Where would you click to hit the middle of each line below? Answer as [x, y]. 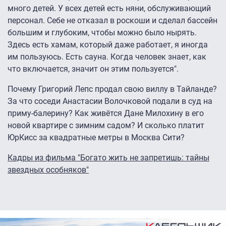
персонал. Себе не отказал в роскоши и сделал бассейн [112, 21]
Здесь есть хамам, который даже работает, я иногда [108, 45]
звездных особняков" [48, 170]
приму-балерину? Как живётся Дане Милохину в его [106, 114]
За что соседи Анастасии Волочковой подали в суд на [110, 101]
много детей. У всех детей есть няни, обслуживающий [109, 9]
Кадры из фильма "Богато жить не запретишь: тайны [108, 158]
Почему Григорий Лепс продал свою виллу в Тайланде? [112, 89]
